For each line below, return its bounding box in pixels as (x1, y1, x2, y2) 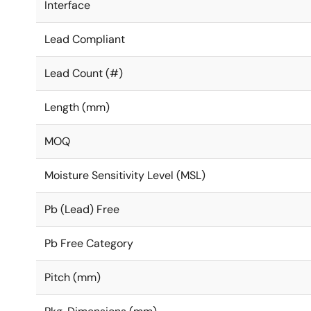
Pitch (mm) (44, 270, 101, 285)
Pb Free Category (44, 236, 133, 251)
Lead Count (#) (44, 66, 123, 81)
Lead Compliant (44, 32, 125, 47)
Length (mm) (44, 100, 110, 115)
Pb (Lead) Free (44, 202, 119, 217)
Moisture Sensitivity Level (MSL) (44, 168, 205, 183)
